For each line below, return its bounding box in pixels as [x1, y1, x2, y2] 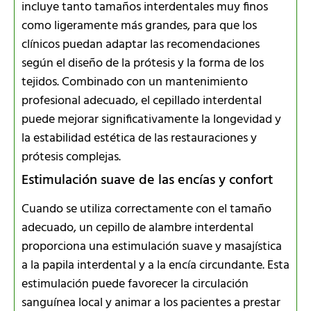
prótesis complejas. [22, 146, 121, 167]
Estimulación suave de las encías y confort [22, 169, 273, 192]
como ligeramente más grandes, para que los [22, 15, 257, 36]
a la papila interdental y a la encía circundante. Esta [22, 255, 289, 276]
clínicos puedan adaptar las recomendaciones [22, 34, 260, 55]
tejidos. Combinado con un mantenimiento [22, 72, 248, 92]
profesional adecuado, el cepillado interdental [22, 90, 262, 111]
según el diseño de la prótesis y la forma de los [22, 53, 264, 74]
